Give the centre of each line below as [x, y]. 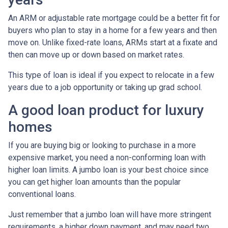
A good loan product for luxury [106, 110]
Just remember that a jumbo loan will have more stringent [110, 214]
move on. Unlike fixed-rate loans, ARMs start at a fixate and [113, 42]
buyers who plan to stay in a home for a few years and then [112, 30]
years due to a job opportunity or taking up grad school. [105, 87]
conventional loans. [42, 194]
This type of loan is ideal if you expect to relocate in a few [111, 75]
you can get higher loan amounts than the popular [94, 182]
